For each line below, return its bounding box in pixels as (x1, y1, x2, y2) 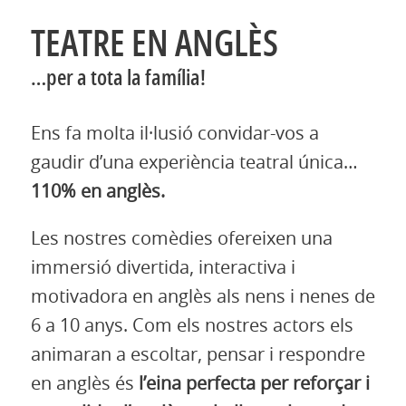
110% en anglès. (30, 182, 165, 201)
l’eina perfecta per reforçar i (138, 374, 370, 393)
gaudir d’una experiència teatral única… (30, 153, 358, 172)
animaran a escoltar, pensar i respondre (30, 345, 365, 364)
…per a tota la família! (30, 67, 206, 90)
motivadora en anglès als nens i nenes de (30, 287, 375, 306)
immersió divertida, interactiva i (30, 258, 295, 277)
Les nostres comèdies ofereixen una (30, 229, 333, 248)
